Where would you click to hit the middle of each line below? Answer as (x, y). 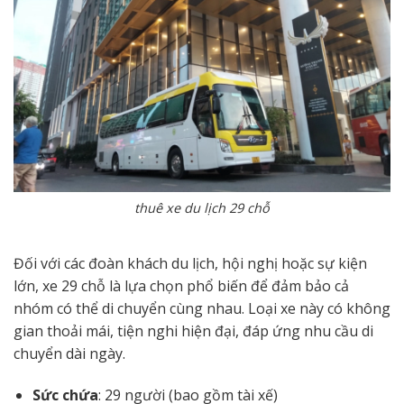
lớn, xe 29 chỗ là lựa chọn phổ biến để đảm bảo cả (181, 285)
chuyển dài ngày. (69, 353)
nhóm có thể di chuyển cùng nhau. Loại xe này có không (202, 308)
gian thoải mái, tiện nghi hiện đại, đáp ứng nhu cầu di (193, 331)
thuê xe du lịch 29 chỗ (202, 208)
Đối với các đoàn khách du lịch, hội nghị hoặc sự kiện (190, 263)
